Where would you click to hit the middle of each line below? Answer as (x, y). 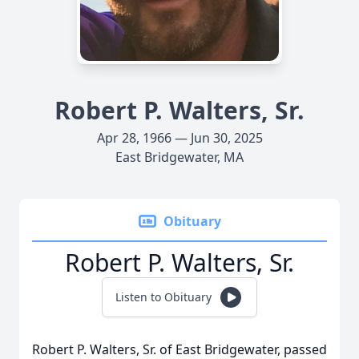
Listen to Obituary (163, 297)
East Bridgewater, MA (179, 157)
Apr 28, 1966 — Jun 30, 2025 (179, 138)
